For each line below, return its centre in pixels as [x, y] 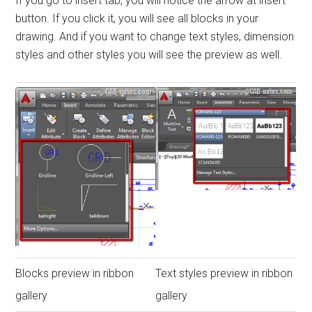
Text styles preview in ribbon [224, 273]
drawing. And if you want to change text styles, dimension [155, 36]
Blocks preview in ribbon [75, 273]
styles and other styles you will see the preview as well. [149, 54]
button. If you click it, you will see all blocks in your [137, 18]
